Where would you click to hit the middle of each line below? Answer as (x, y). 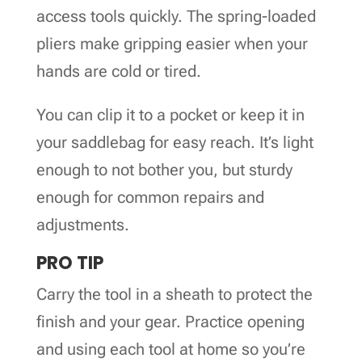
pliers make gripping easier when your (172, 43)
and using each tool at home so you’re (170, 349)
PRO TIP (69, 263)
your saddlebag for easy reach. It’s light (175, 142)
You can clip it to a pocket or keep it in (170, 114)
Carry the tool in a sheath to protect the (174, 294)
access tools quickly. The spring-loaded (176, 16)
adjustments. (82, 224)
